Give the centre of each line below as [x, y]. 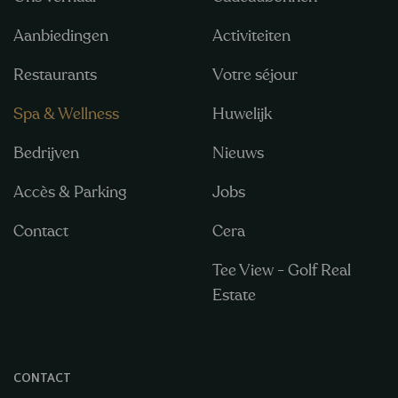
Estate [234, 295]
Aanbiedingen [61, 36]
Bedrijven [46, 153]
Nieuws [238, 153]
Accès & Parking [70, 192]
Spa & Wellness [66, 114]
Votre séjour [255, 75]
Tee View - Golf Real [282, 270]
